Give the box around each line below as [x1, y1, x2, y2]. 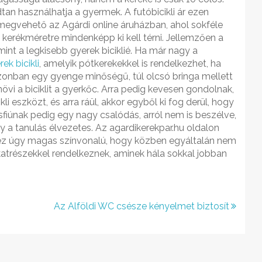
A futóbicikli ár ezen [125, 6, 209, 18]
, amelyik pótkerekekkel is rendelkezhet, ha [39, 58, 221, 69]
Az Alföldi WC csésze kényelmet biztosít [54, 201, 229, 212]
